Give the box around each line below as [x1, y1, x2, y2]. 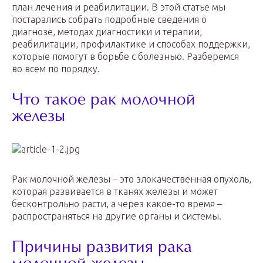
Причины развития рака [12, 240, 192, 257]
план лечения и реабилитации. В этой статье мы [12, 2, 225, 12]
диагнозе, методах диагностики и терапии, [12, 26, 202, 37]
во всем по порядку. [12, 63, 100, 74]
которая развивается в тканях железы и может [12, 186, 218, 197]
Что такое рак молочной [12, 92, 195, 109]
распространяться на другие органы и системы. [12, 211, 221, 221]
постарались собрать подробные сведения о [12, 14, 207, 25]
